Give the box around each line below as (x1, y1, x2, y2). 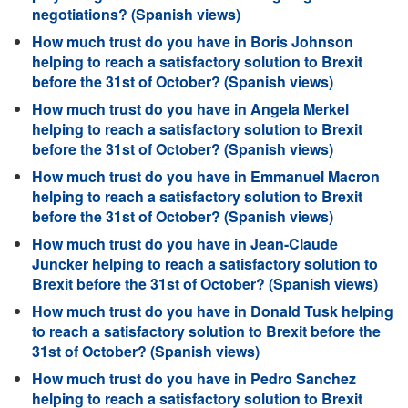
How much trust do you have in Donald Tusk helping (32, 301, 393, 321)
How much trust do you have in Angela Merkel (32, 98, 349, 119)
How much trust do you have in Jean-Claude (32, 233, 338, 254)
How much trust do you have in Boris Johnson (32, 31, 353, 52)
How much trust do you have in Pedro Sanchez (32, 368, 356, 389)
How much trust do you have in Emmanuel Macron (32, 166, 380, 187)
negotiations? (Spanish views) (32, 4, 240, 25)
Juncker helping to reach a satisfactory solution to (32, 253, 378, 274)
